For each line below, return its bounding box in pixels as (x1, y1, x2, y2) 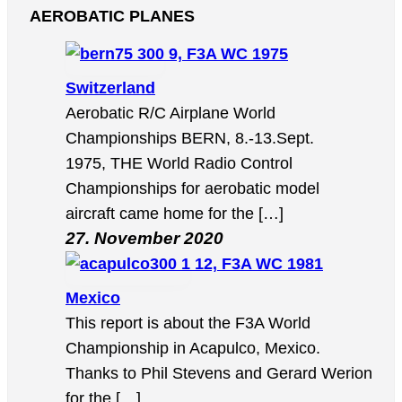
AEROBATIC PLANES (30, 6, 195, 25)
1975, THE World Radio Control (66, 154, 293, 173)
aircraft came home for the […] (66, 205, 284, 223)
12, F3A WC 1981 (195, 255, 323, 274)
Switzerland (66, 79, 155, 98)
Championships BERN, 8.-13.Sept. (66, 129, 314, 148)
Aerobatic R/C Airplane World (66, 104, 275, 123)
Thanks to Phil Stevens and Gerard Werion (66, 364, 372, 383)
